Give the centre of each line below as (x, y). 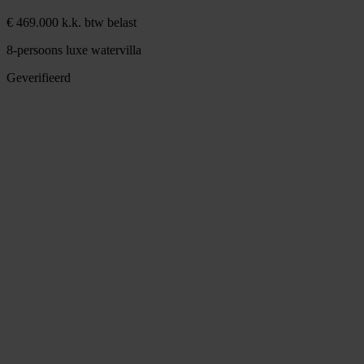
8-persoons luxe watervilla (74, 50)
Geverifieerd (39, 77)
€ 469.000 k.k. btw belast (71, 22)
